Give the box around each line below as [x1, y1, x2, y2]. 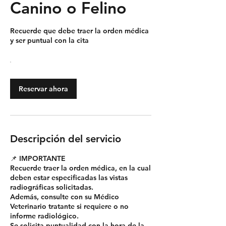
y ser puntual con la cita [10, 36, 89, 45]
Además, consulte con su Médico [10, 192, 119, 202]
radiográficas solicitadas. [10, 183, 93, 192]
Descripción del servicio [10, 133, 121, 145]
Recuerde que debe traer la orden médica [10, 26, 149, 36]
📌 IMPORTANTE [10, 154, 66, 163]
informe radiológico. [10, 211, 79, 221]
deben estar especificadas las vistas [10, 173, 128, 183]
